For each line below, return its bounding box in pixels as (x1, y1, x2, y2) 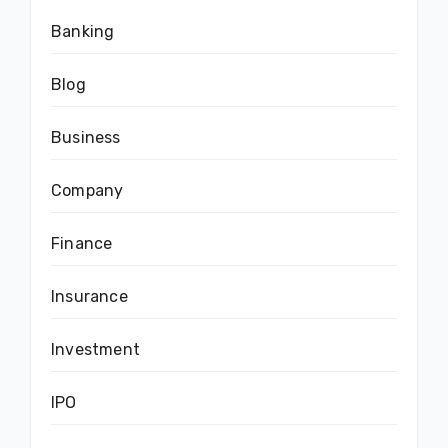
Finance (51, 233, 113, 253)
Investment (51, 339, 140, 359)
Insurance (51, 286, 128, 306)
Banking (51, 21, 115, 41)
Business (51, 127, 121, 147)
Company (51, 180, 124, 200)
